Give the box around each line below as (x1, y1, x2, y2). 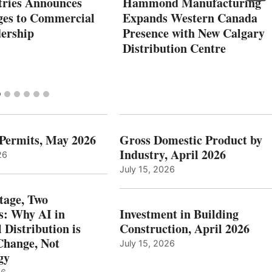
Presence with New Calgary (123, 24, 265, 42)
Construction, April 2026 (119, 219, 250, 237)
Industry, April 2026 (119, 145, 226, 163)
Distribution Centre (123, 39, 226, 57)
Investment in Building (119, 205, 239, 223)
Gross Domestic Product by (119, 131, 262, 149)
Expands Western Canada (123, 8, 257, 27)
